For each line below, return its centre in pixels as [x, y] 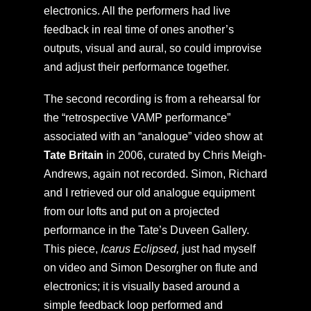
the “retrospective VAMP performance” [137, 117]
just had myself [217, 249]
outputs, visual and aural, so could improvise [152, 48]
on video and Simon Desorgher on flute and [150, 267]
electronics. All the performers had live [137, 10]
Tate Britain [73, 155]
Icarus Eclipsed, [140, 249]
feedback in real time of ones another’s [138, 29]
